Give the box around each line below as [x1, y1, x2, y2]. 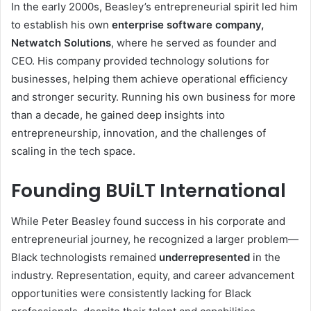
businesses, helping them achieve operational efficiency [11, 72, 287, 85]
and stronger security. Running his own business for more [11, 90, 296, 103]
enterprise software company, [112, 17, 264, 31]
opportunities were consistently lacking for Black [11, 287, 251, 300]
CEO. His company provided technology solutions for [11, 53, 269, 67]
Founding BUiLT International [11, 177, 286, 203]
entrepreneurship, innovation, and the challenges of [11, 126, 266, 140]
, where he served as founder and [111, 35, 276, 49]
